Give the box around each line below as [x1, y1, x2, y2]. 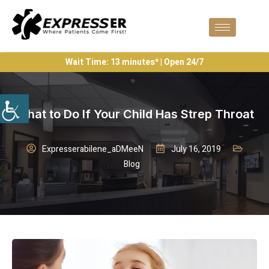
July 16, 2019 [171, 142, 221, 156]
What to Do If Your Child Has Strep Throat [15, 106, 254, 121]
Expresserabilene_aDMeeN [42, 142, 144, 156]
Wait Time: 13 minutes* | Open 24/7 [65, 55, 204, 68]
